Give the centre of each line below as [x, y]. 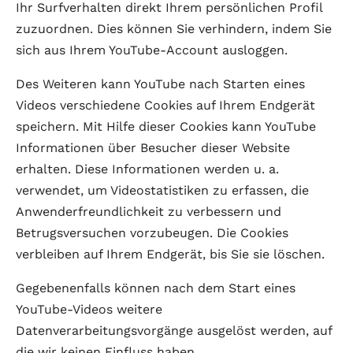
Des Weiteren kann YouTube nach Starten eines [160, 84]
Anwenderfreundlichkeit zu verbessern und [149, 212]
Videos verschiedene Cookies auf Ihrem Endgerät [165, 105]
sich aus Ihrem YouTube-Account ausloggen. [152, 50]
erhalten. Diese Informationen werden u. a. [147, 169]
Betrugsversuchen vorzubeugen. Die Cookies [152, 233]
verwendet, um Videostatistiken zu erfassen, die [162, 190]
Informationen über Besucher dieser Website [153, 148]
